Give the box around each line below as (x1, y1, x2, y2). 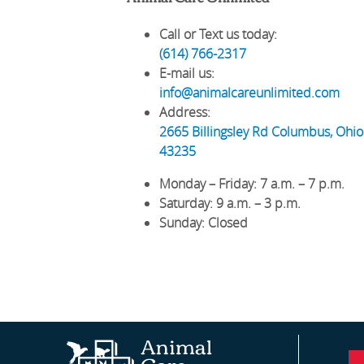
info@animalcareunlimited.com (158, 83, 340, 102)
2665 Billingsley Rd (158, 122, 268, 141)
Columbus (271, 122, 330, 141)
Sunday (158, 213, 201, 232)
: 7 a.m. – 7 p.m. (253, 174, 344, 193)
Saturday (158, 193, 210, 212)
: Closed (201, 213, 248, 232)
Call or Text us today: (158, 24, 277, 43)
